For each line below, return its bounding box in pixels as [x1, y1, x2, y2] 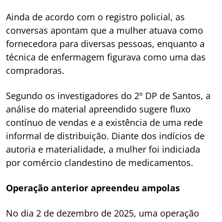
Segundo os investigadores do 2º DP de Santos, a [6, 89, 211, 102]
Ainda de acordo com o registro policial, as [6, 10, 185, 23]
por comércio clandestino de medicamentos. [6, 156, 193, 168]
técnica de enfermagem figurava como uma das [6, 51, 206, 63]
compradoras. [6, 64, 64, 76]
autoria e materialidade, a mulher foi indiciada [6, 143, 200, 155]
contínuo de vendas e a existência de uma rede [6, 116, 203, 128]
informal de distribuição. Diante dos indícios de [6, 129, 205, 142]
